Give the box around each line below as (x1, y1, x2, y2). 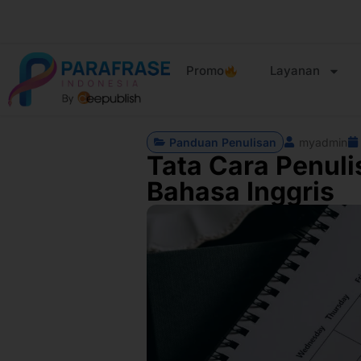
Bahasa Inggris (147, 175, 334, 207)
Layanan (270, 63, 321, 78)
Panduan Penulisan (169, 135, 276, 149)
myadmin (299, 135, 347, 149)
